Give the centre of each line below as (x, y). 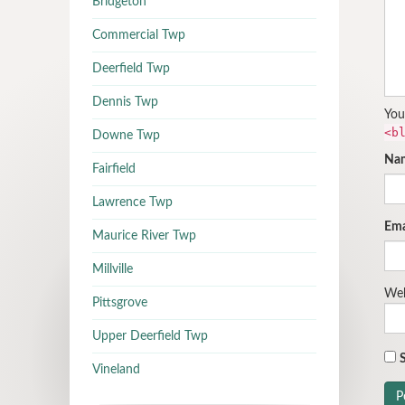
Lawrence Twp (132, 202)
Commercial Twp (139, 35)
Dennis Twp (125, 102)
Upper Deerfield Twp (150, 336)
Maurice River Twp (144, 236)
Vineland (116, 370)
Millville (113, 269)
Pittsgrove (120, 303)
